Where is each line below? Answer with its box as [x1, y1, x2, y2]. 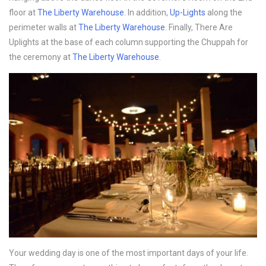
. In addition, [124, 8, 170, 18]
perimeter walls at [9, 23, 78, 33]
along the [205, 8, 242, 18]
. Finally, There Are [165, 23, 233, 33]
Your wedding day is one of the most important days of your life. [9, 248, 248, 258]
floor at [9, 8, 37, 18]
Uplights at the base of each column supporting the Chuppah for [9, 37, 248, 47]
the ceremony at [9, 52, 72, 62]
